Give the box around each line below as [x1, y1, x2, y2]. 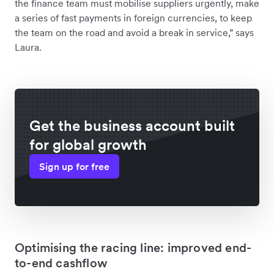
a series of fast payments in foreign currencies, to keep [15, 12, 252, 24]
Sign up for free [39, 160, 109, 173]
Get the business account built [29, 116, 235, 136]
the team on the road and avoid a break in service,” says [15, 26, 254, 39]
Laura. [15, 41, 44, 54]
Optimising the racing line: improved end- [15, 240, 252, 256]
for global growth [29, 135, 147, 155]
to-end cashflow [15, 255, 108, 272]
